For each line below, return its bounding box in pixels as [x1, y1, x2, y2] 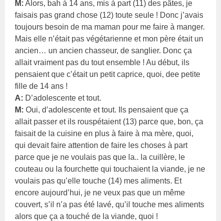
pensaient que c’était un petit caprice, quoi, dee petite [15, 70, 201, 78]
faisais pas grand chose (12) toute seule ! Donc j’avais [15, 10, 204, 19]
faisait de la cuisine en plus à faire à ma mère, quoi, [15, 129, 194, 138]
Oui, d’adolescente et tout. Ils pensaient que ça [24, 105, 189, 114]
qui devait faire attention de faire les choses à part [15, 141, 188, 149]
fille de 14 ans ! [15, 81, 68, 90]
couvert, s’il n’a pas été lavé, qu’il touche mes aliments [15, 200, 205, 209]
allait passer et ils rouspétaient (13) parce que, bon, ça [15, 117, 204, 126]
